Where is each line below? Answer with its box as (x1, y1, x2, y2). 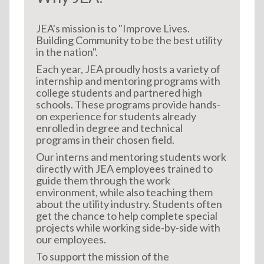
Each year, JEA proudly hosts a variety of (35, 62, 220, 76)
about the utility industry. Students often (35, 197, 222, 211)
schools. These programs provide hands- (35, 98, 220, 111)
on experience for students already (35, 110, 196, 123)
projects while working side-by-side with (35, 221, 103, 235)
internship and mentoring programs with (35, 74, 220, 88)
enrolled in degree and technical (35, 121, 183, 135)
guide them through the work (35, 174, 170, 187)
